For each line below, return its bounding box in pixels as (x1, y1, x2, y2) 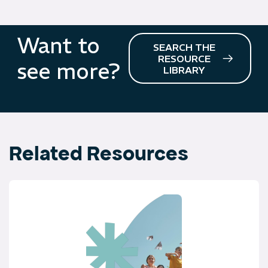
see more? (17, 58, 121, 86)
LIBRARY (163, 64, 206, 77)
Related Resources (9, 139, 188, 166)
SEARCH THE (153, 41, 216, 54)
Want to (17, 32, 100, 60)
